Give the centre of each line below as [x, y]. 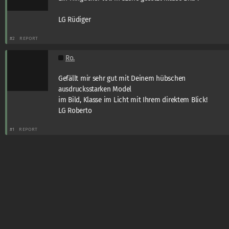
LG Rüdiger [75, 19]
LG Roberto [75, 110]
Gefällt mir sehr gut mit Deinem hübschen [122, 78]
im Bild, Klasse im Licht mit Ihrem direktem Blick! [133, 100]
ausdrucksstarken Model [95, 89]
